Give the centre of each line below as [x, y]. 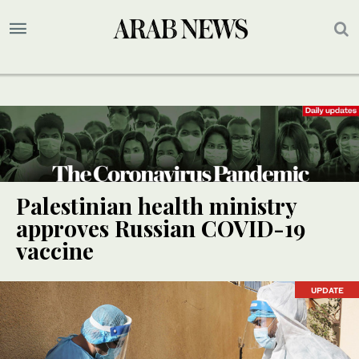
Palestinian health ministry [156, 206]
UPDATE [327, 290]
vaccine [55, 251]
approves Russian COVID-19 [161, 228]
